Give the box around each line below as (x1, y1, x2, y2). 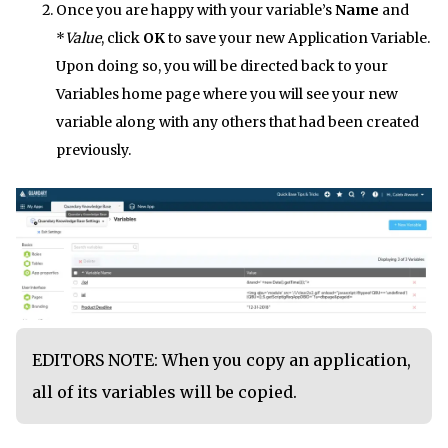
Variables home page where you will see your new (56, 85, 398, 104)
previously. (56, 141, 131, 160)
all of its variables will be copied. (32, 381, 297, 402)
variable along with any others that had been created (56, 113, 419, 132)
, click (101, 29, 143, 48)
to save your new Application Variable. (165, 29, 430, 48)
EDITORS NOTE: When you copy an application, (32, 349, 411, 370)
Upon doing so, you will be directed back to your (56, 57, 388, 76)
